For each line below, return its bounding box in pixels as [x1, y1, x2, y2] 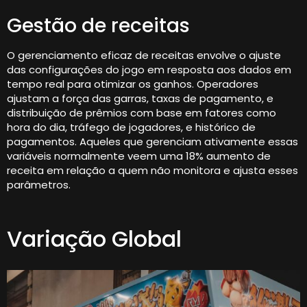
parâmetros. [7, 177, 71, 193]
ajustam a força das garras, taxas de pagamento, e [7, 91, 273, 106]
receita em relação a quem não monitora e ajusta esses [7, 163, 298, 178]
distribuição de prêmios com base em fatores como [7, 106, 276, 121]
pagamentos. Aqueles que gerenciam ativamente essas [7, 134, 298, 149]
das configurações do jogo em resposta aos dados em [7, 62, 291, 77]
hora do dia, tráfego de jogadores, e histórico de [7, 120, 256, 135]
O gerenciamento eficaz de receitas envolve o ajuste [7, 48, 281, 63]
